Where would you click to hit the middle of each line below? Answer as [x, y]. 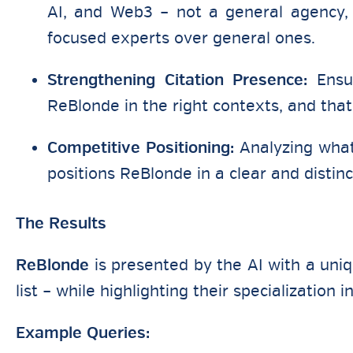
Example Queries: [83, 333]
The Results [61, 223]
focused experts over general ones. [181, 38]
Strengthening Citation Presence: [178, 80]
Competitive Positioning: [141, 148]
